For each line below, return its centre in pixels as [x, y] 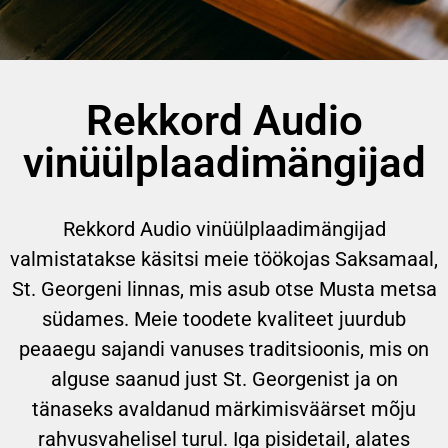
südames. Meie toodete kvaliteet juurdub [224, 318]
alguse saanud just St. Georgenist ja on [224, 378]
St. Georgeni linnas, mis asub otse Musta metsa [224, 288]
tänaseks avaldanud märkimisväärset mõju [224, 408]
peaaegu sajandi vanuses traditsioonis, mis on [224, 348]
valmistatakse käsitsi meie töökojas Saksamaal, [224, 258]
